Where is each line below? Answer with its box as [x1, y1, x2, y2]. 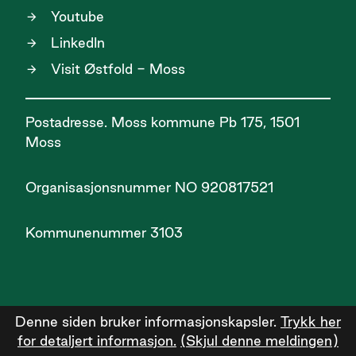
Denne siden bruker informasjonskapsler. [15, 314, 281, 330]
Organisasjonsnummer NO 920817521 [25, 180, 273, 195]
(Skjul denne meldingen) [180, 333, 339, 349]
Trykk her [281, 314, 341, 330]
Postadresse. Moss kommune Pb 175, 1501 [25, 114, 300, 130]
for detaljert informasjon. [17, 333, 176, 349]
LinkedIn [51, 35, 105, 51]
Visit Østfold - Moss [51, 61, 185, 77]
